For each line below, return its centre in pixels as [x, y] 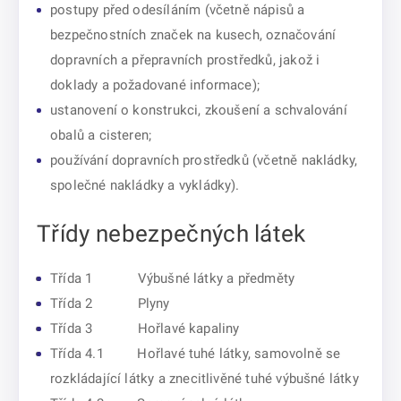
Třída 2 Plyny [110, 303]
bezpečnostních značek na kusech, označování [193, 35]
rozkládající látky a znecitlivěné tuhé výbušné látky [205, 379]
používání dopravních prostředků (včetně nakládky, [204, 160]
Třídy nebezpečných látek [171, 234]
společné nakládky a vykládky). [145, 185]
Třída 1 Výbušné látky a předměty [173, 278]
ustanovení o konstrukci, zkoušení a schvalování [199, 110]
